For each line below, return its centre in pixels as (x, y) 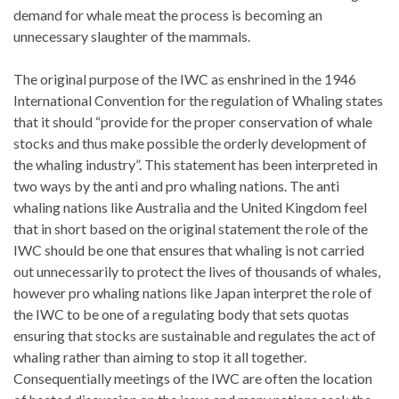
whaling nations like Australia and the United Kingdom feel (190, 207)
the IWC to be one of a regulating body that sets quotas (181, 313)
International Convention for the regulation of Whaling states (198, 100)
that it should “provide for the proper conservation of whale (193, 121)
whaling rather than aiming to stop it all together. (160, 356)
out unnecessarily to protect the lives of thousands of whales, (197, 271)
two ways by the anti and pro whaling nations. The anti (176, 185)
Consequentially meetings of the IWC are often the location (193, 378)
